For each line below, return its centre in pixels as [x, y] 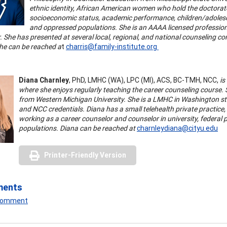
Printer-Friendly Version [85, 155]
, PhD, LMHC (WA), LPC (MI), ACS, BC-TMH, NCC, [144, 80]
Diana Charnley [44, 80]
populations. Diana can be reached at [77, 128]
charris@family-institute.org [112, 46]
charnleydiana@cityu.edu [177, 128]
